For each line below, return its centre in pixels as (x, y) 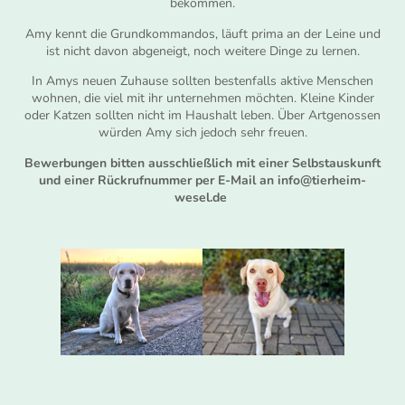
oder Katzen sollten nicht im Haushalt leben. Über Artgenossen (202, 116)
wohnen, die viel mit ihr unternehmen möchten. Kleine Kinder (202, 99)
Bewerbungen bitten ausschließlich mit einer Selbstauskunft (202, 163)
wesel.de (202, 197)
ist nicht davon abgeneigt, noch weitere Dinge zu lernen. (202, 51)
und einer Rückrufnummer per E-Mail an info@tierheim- (202, 180)
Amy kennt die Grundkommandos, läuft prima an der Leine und (202, 33)
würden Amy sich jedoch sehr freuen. (202, 133)
